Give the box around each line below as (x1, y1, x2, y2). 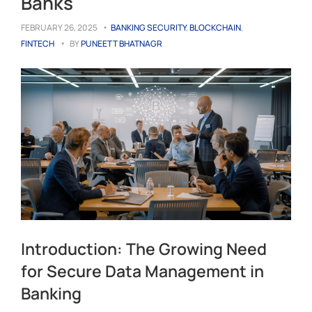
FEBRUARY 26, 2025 (21, 22, 97, 33)
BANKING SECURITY (111, 22, 186, 33)
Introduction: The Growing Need (21, 237, 267, 260)
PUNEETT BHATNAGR (81, 38, 162, 49)
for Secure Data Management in (21, 259, 264, 282)
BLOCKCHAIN (189, 22, 241, 33)
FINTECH (21, 38, 54, 49)
